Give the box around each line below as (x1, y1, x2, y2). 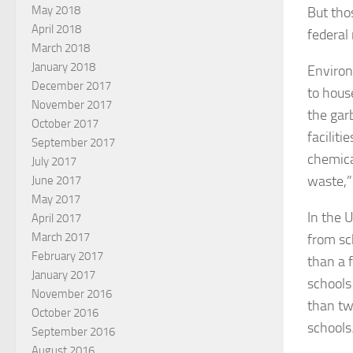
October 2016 (32, 305, 98, 320)
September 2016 (32, 324, 115, 339)
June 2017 (32, 173, 81, 188)
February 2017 (32, 248, 103, 263)
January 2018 (32, 59, 95, 74)
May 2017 (32, 191, 80, 206)
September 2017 (32, 135, 115, 150)
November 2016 (32, 286, 112, 301)
